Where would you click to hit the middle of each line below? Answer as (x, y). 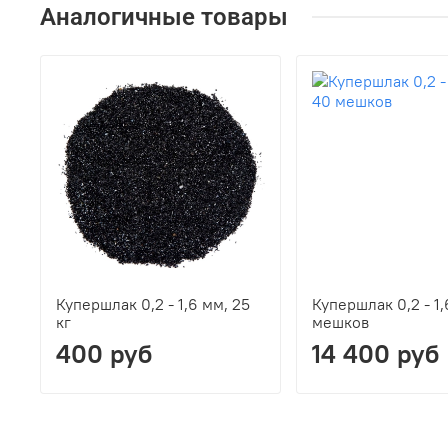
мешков (340, 322)
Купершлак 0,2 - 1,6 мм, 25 (153, 304)
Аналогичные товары (164, 16)
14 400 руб (375, 354)
